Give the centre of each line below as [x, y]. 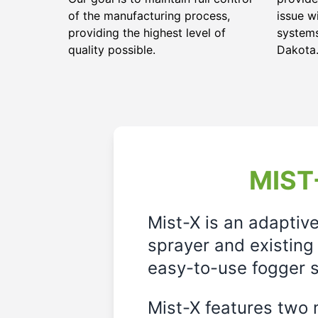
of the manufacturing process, [149, 16]
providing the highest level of [147, 33]
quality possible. [112, 50]
